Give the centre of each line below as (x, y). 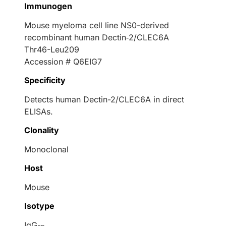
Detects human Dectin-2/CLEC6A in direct (104, 99)
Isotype (39, 206)
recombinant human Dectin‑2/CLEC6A (97, 37)
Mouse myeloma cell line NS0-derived (97, 25)
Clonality (42, 130)
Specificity (45, 80)
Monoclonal (46, 149)
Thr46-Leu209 (52, 49)
